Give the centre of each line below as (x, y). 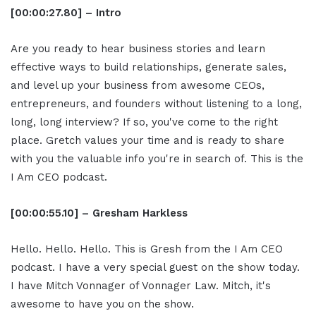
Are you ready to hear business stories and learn (138, 49)
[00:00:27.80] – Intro (66, 13)
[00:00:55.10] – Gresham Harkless (99, 213)
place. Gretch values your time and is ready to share (147, 141)
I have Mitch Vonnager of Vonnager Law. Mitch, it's (141, 286)
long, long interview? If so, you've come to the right (144, 122)
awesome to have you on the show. (102, 304)
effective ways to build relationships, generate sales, (148, 67)
